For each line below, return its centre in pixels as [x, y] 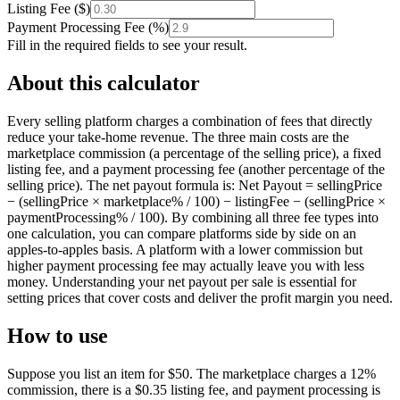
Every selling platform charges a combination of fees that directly [190, 121]
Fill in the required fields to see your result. [127, 45]
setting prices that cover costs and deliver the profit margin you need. [200, 297]
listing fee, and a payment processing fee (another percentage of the [196, 169]
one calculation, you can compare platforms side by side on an [182, 233]
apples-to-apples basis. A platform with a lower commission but [185, 249]
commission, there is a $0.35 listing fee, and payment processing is [194, 389]
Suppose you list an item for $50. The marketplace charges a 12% [192, 373]
